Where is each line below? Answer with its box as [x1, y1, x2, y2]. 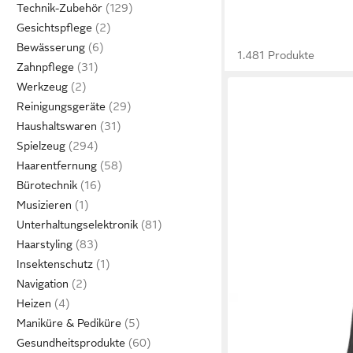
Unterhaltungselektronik [17, 218, 138, 231]
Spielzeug [17, 139, 65, 152]
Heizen [17, 297, 51, 310]
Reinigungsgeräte [17, 100, 106, 113]
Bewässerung [17, 41, 85, 54]
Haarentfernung [17, 159, 97, 172]
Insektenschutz [17, 258, 93, 270]
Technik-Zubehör [17, 2, 102, 14]
